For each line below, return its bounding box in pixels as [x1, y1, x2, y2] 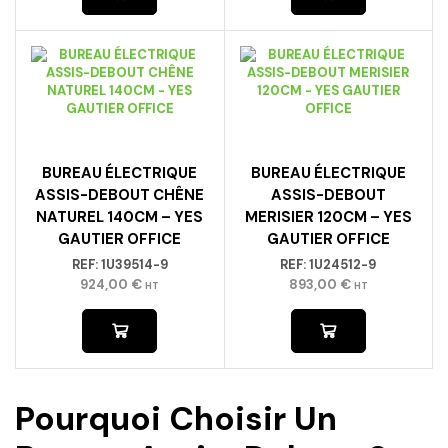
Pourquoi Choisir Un [15, 396, 337, 440]
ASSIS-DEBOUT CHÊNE [35, 185, 205, 206]
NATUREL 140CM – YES [36, 207, 204, 228]
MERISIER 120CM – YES [244, 207, 412, 228]
